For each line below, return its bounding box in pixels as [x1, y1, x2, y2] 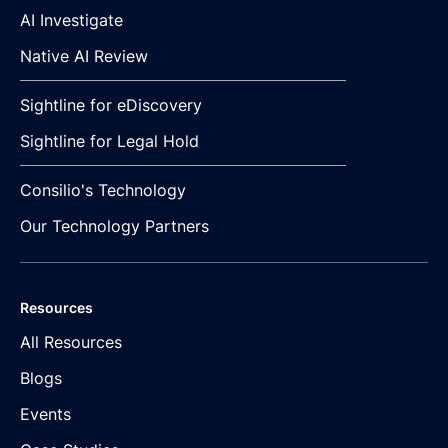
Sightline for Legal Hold [20, 131, 199, 152]
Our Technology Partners [20, 216, 209, 237]
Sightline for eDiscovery [20, 95, 202, 116]
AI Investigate [20, 10, 123, 31]
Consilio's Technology [20, 180, 186, 201]
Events [20, 404, 71, 425]
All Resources [20, 332, 122, 353]
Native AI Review [20, 46, 148, 67]
